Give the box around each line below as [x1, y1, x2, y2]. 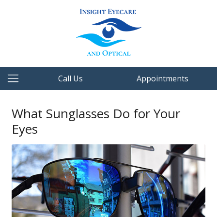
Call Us [58, 73, 83, 84]
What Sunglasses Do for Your [12, 105, 180, 122]
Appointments [137, 73, 188, 84]
